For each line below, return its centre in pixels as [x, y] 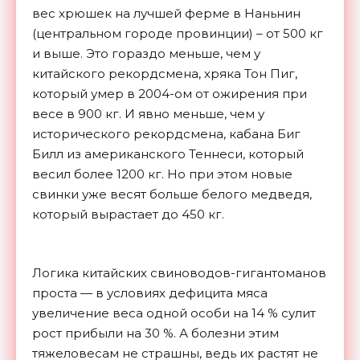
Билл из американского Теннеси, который [168, 153]
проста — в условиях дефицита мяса [150, 292]
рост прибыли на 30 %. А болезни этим [155, 333]
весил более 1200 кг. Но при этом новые [162, 174]
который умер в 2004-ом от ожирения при [170, 93]
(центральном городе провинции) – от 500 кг [178, 33]
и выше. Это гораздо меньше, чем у [146, 53]
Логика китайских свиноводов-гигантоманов [179, 272]
